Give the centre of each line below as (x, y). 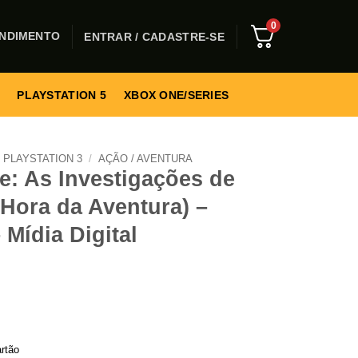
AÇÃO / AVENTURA (145, 159)
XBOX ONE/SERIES (177, 95)
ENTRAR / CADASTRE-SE (154, 36)
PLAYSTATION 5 (62, 95)
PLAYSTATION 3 (43, 159)
